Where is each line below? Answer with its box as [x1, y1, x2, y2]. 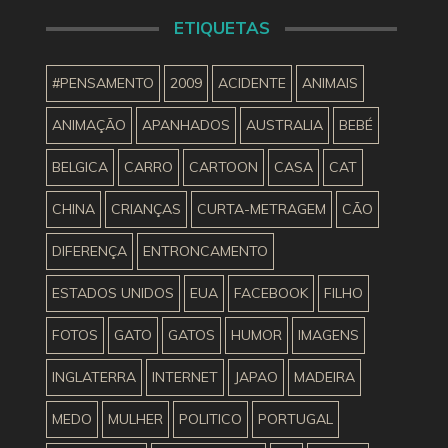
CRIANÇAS [111, 199, 181, 218]
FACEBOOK [234, 283, 308, 302]
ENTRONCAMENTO [143, 241, 268, 260]
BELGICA [52, 157, 108, 176]
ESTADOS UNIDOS [52, 283, 174, 302]
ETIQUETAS [173, 16, 270, 38]
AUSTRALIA [246, 115, 323, 134]
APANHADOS [142, 115, 230, 134]
